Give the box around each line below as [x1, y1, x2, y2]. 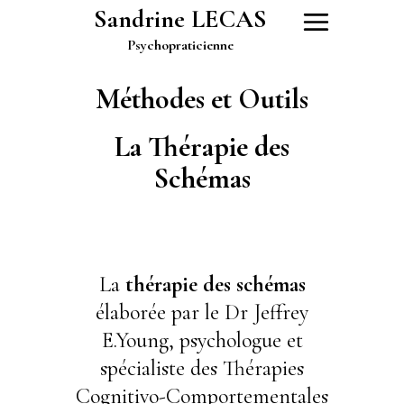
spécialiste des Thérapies [100, 354, 304, 381]
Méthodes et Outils [96, 81, 308, 116]
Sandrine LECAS [93, 4, 267, 34]
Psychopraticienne [127, 36, 234, 55]
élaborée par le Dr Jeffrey [96, 298, 308, 326]
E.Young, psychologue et [101, 326, 303, 353]
